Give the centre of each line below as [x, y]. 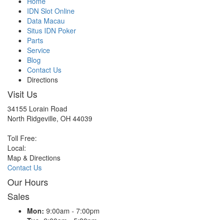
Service [39, 50]
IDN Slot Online [51, 11]
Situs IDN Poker [52, 30]
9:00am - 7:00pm [72, 210]
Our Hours [28, 181]
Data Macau [46, 20]
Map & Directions [34, 157]
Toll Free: [22, 138]
